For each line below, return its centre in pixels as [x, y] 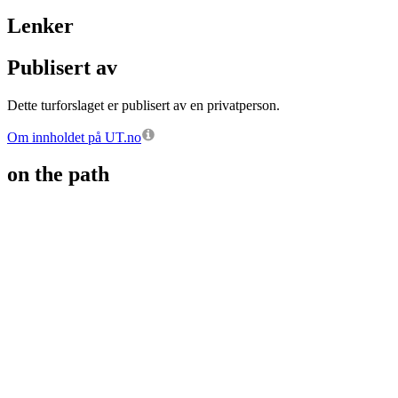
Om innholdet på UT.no [74, 137]
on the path [58, 175]
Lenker [40, 25]
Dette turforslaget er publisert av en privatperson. [143, 105]
